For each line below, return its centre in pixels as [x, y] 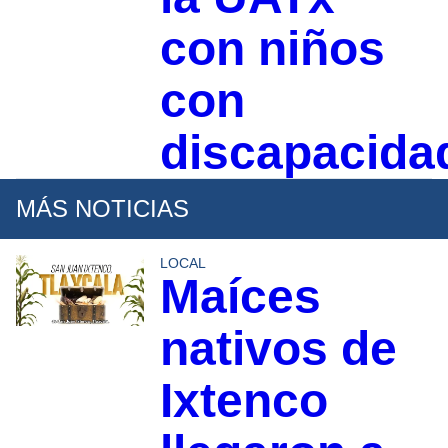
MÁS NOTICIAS [102, 208]
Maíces [240, 296]
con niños [272, 48]
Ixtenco [243, 400]
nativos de [278, 348]
